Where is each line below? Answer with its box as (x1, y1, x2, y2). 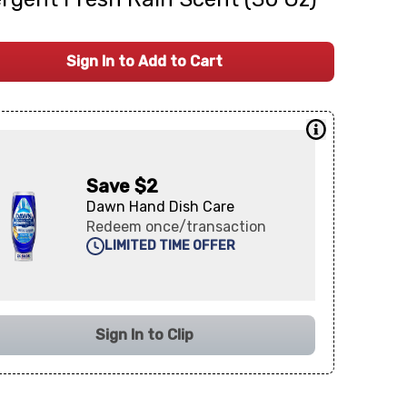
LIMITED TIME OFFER (104, 238, 236, 253)
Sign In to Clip (94, 326, 194, 343)
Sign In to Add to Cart (65, 53, 223, 70)
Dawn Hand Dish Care (86, 198, 235, 215)
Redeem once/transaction (86, 218, 267, 235)
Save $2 (86, 175, 159, 197)
